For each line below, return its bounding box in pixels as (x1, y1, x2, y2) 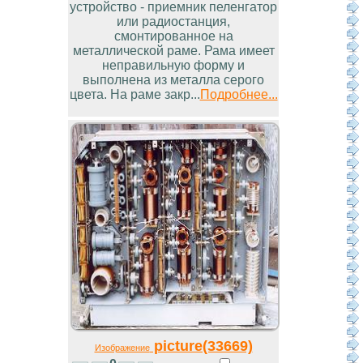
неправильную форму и (102, 58, 245, 73)
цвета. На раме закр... (69, 88, 200, 102)
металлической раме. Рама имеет (72, 44, 275, 58)
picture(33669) (149, 337, 253, 355)
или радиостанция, (117, 15, 230, 29)
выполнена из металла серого (83, 73, 264, 88)
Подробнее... (199, 88, 278, 102)
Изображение (94, 343, 150, 353)
